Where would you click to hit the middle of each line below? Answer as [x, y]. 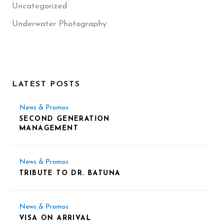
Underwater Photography [59, 24]
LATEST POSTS [46, 85]
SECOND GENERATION [65, 119]
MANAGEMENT [49, 129]
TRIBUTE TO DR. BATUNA [70, 174]
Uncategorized [39, 6]
